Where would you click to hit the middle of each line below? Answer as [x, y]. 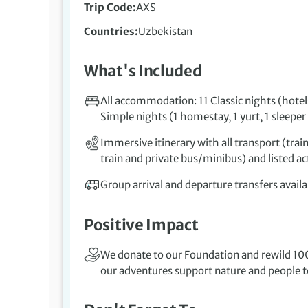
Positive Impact [141, 225]
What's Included [143, 71]
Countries [109, 32]
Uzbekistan [165, 32]
